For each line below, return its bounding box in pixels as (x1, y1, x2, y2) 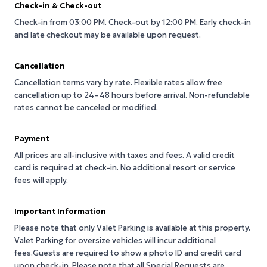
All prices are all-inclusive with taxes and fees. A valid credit (14, 150, 235, 160)
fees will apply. (14, 175, 68, 185)
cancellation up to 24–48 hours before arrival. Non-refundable (14, 90, 250, 100)
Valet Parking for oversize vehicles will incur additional (14, 235, 216, 246)
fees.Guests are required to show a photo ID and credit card (14, 248, 241, 258)
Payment (14, 133, 49, 144)
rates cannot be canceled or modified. (14, 103, 158, 113)
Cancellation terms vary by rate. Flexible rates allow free (14, 77, 222, 88)
